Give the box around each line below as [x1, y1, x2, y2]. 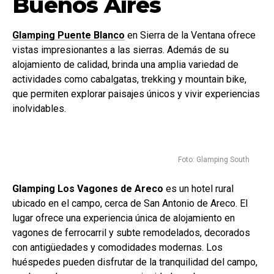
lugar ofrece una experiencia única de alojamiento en [12, 212, 235, 224]
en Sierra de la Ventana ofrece [125, 29, 256, 41]
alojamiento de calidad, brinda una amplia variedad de [12, 59, 239, 70]
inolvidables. [12, 103, 66, 114]
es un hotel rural [163, 183, 234, 194]
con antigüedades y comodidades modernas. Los [12, 242, 223, 253]
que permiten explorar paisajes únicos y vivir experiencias [12, 88, 260, 100]
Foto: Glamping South [178, 155, 250, 164]
